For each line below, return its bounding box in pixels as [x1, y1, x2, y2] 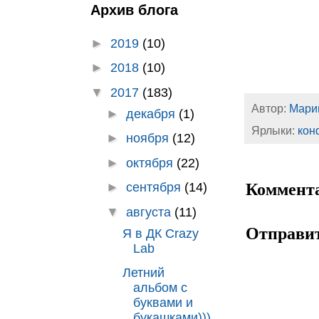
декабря [125, 106, 179, 121]
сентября [125, 180, 184, 194]
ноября [125, 131, 172, 145]
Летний [122, 266, 164, 280]
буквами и [132, 296, 193, 310]
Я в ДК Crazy [122, 226, 199, 241]
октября [125, 155, 177, 170]
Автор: [251, 102, 289, 115]
